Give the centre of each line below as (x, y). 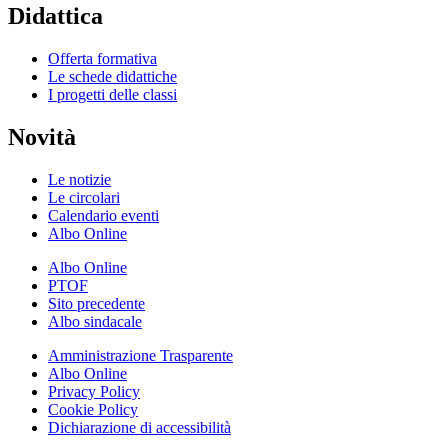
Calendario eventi (103, 215)
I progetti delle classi (112, 95)
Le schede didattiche (112, 77)
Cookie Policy (93, 409)
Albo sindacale (95, 321)
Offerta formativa (102, 59)
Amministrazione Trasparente (140, 355)
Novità (42, 137)
